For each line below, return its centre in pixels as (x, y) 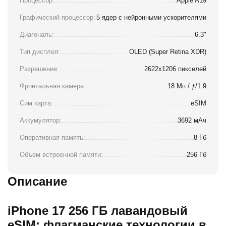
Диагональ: (37, 35)
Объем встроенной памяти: (61, 155)
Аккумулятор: (41, 121)
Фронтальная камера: (53, 86)
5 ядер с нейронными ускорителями (151, 18)
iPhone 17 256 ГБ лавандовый (98, 211)
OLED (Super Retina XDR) (168, 52)
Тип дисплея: (40, 52)
